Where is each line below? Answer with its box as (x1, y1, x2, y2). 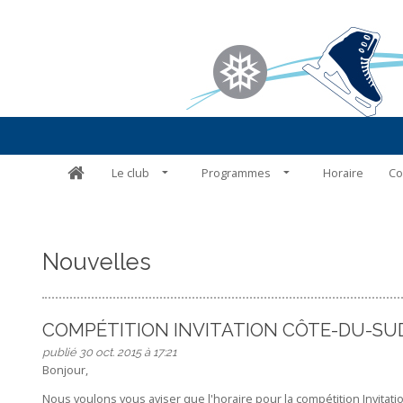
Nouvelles (41, 247, 151, 275)
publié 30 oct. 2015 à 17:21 (41, 345, 176, 359)
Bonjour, (41, 361, 88, 378)
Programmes (201, 164, 271, 181)
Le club (112, 164, 149, 181)
